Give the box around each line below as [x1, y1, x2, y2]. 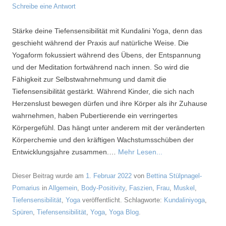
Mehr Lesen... [118, 148, 162, 156]
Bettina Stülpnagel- [146, 172, 202, 180]
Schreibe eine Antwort [12, 3, 76, 10]
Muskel [174, 184, 195, 192]
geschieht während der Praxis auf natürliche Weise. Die [12, 39, 189, 47]
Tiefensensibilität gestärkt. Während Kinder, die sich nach [12, 87, 194, 95]
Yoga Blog [109, 208, 139, 216]
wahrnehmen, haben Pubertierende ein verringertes [12, 111, 178, 120]
